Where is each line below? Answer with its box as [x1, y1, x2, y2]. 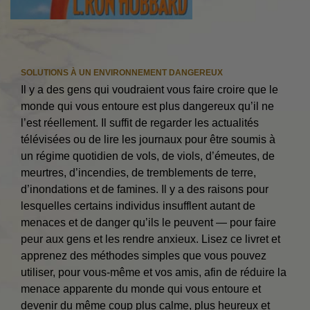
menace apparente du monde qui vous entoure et [21, 282, 261, 295]
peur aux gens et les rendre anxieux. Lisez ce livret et [21, 232, 280, 245]
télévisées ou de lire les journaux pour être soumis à [21, 133, 275, 145]
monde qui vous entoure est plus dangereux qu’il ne [21, 100, 274, 112]
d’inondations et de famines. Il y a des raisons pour [21, 183, 268, 195]
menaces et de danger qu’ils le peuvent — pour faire [21, 216, 276, 228]
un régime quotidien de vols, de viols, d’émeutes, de [21, 149, 275, 162]
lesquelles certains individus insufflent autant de [21, 199, 255, 212]
